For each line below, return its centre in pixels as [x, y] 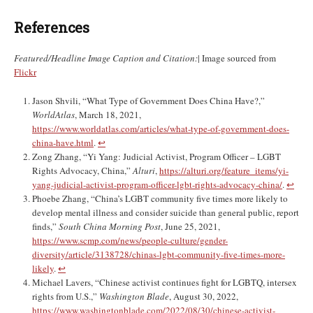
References [52, 28]
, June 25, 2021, [190, 227]
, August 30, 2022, [204, 297]
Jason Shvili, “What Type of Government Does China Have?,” [148, 101]
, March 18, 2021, [108, 115]
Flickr [25, 72]
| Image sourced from [237, 58]
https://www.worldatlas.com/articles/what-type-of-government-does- [161, 129]
